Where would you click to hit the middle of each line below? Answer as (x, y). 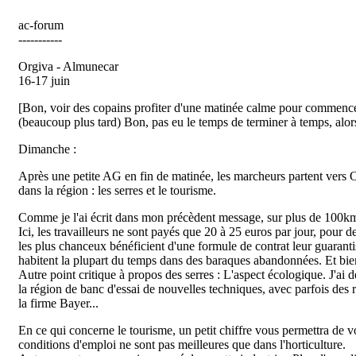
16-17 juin (44, 81)
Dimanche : (47, 149)
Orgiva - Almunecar (68, 66)
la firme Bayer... (58, 303)
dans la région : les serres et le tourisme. (117, 190)
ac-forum (41, 25)
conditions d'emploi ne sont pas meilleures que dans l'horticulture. (182, 344)
